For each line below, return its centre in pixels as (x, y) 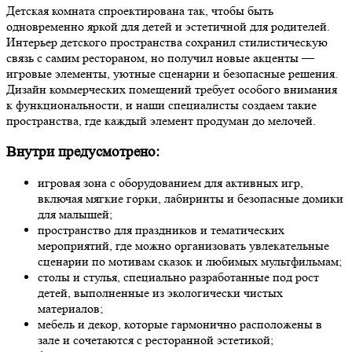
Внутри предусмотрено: (83, 152)
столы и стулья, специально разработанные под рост (178, 277)
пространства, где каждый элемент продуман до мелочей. (161, 120)
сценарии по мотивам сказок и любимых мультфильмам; (190, 262)
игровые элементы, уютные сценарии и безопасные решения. (172, 73)
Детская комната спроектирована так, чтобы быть (140, 10)
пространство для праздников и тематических (161, 230)
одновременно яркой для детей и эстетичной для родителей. (168, 26)
